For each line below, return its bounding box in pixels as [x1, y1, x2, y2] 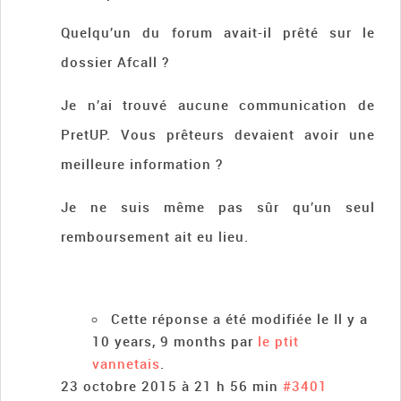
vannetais [92, 354, 161, 373]
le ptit [258, 332, 300, 351]
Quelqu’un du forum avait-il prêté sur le [61, 23, 375, 42]
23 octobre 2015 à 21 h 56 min [61, 377, 279, 396]
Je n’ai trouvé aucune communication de [61, 96, 375, 115]
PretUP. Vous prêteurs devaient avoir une [61, 125, 375, 144]
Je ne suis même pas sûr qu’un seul [61, 198, 375, 217]
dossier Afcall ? [61, 53, 170, 72]
